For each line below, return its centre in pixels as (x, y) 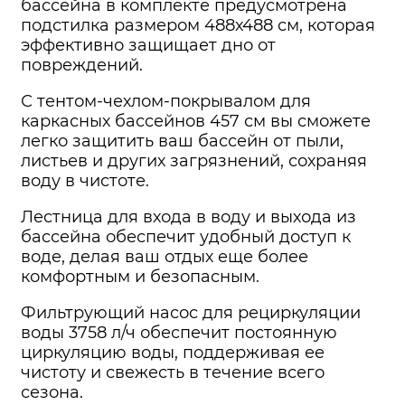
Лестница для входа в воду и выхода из (188, 217)
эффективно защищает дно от (148, 46)
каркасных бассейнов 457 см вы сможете (196, 122)
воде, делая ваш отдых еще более (165, 257)
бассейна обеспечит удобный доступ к (186, 237)
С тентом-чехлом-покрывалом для (166, 102)
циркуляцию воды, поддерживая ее (173, 353)
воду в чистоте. (85, 181)
